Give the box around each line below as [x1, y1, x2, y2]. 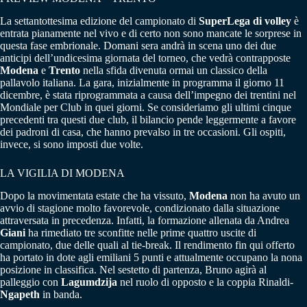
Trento [49, 64, 80, 77]
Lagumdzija [61, 275, 117, 288]
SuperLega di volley [199, 15, 291, 27]
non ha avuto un [228, 189, 300, 201]
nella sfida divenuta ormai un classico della [80, 64, 267, 77]
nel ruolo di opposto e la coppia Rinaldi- [117, 275, 293, 288]
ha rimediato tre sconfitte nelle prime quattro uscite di [25, 226, 256, 238]
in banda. [40, 288, 82, 300]
